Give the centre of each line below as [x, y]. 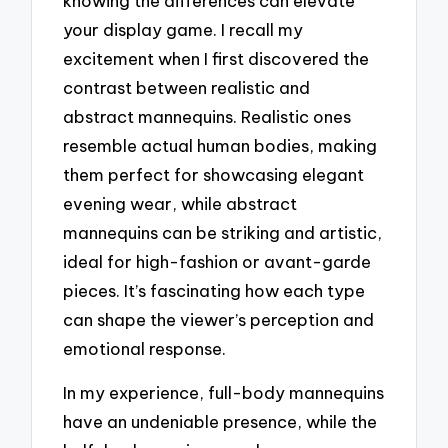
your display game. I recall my [183, 29]
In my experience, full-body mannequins [224, 393]
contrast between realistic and [187, 87]
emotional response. [145, 348]
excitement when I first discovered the [216, 58]
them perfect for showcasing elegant [214, 174]
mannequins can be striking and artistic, [223, 232]
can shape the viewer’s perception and [219, 319]
